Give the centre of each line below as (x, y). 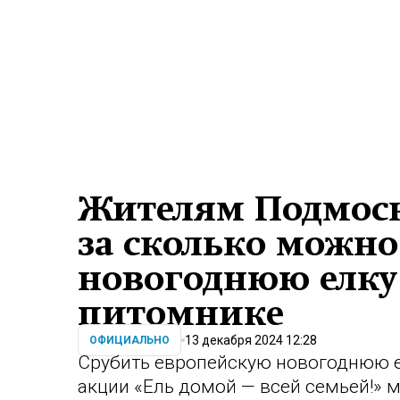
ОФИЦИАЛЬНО (129, 341)
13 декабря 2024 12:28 (251, 340)
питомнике (181, 313)
